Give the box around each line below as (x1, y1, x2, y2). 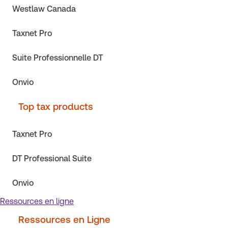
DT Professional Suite (12, 154, 92, 163)
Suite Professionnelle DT (12, 53, 103, 63)
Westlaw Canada (12, 4, 76, 14)
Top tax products (18, 101, 93, 112)
